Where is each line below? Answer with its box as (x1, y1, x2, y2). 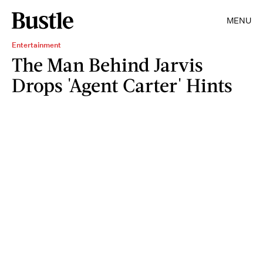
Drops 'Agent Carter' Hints (12, 73, 232, 96)
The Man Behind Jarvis (12, 53, 203, 76)
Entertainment (12, 40, 61, 50)
